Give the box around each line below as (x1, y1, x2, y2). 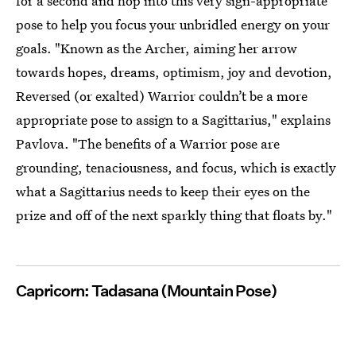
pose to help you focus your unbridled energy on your (16, 14, 330, 33)
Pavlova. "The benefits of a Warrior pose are (16, 133, 280, 153)
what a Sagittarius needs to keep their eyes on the (16, 181, 310, 200)
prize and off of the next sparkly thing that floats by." (16, 205, 332, 224)
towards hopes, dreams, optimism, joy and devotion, (16, 62, 332, 81)
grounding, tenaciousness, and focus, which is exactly (16, 157, 336, 176)
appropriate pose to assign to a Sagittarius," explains (16, 110, 331, 129)
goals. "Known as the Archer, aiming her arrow (16, 38, 297, 57)
